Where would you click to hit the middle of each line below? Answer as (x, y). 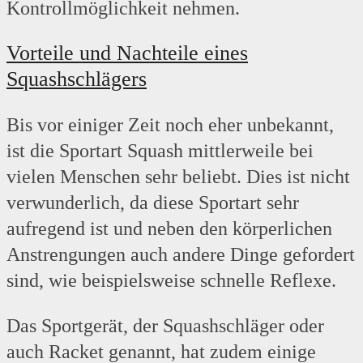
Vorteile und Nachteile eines (127, 53)
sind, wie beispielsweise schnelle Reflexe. (171, 281)
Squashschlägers (77, 79)
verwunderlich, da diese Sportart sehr (153, 203)
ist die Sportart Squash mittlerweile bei (160, 151)
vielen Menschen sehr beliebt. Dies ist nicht (178, 177)
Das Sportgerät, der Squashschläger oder (165, 326)
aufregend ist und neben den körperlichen (169, 229)
